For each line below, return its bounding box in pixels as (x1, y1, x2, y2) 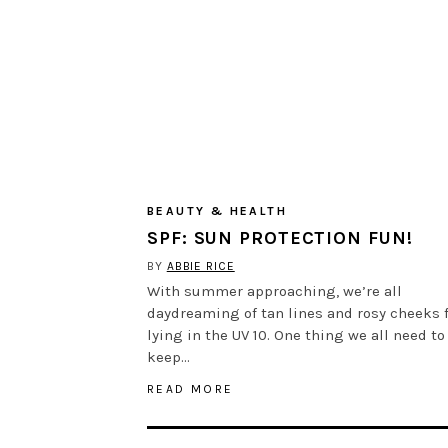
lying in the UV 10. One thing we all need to (147, 325, 445, 344)
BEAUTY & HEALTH (147, 203, 287, 218)
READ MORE (147, 381, 234, 396)
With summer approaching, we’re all (147, 281, 402, 300)
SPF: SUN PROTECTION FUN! (147, 226, 413, 249)
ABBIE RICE (166, 258, 235, 273)
